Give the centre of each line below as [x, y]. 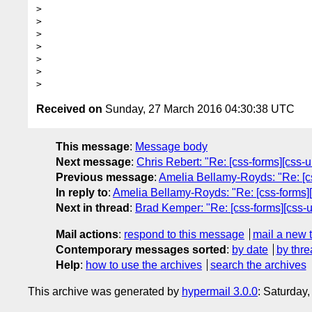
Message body [171, 146]
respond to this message [184, 234]
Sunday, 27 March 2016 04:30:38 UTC [198, 109]
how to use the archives [144, 265]
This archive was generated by [105, 291]
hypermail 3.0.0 [220, 291]
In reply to [82, 192]
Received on [69, 109]
